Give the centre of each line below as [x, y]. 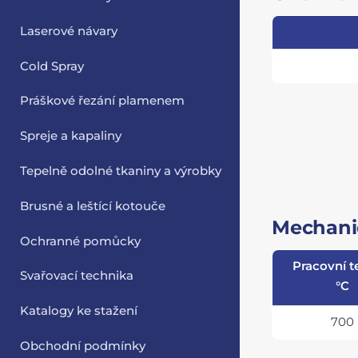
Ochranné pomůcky [81, 241]
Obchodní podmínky [83, 346]
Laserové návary [69, 31]
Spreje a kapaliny [71, 136]
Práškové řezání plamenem [103, 101]
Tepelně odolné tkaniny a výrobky [121, 171]
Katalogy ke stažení [79, 311]
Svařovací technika [77, 276]
